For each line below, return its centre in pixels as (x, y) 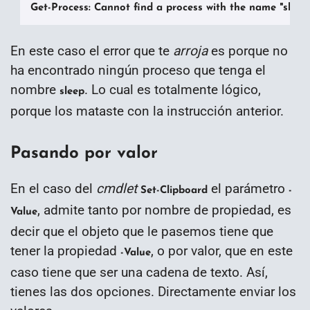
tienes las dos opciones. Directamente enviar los (153, 291)
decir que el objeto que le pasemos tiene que (142, 231)
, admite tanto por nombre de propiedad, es (164, 210)
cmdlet (117, 188)
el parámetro (248, 188)
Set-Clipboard (174, 190)
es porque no (248, 51)
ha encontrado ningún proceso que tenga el (138, 70)
